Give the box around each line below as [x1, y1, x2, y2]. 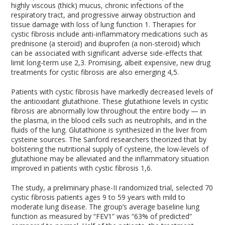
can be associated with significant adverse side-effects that [11, 48, 203, 58]
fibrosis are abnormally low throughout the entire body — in [11, 106, 206, 116]
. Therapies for [149, 20, 196, 29]
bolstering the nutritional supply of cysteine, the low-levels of [11, 144, 209, 154]
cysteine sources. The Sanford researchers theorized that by [11, 135, 207, 144]
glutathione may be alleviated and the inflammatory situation [11, 154, 209, 163]
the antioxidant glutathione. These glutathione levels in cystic [11, 96, 209, 106]
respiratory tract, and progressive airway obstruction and [11, 10, 196, 20]
